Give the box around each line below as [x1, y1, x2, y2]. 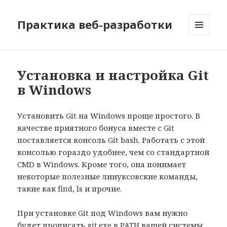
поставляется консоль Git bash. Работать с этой [17, 135, 205, 145]
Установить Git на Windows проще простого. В [17, 110, 201, 121]
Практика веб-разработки [17, 17, 173, 32]
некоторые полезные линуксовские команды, [17, 171, 198, 182]
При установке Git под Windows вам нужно [17, 208, 188, 218]
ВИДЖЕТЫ [188, 52, 222, 61]
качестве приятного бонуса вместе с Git [17, 123, 175, 133]
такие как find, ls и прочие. [17, 183, 122, 194]
